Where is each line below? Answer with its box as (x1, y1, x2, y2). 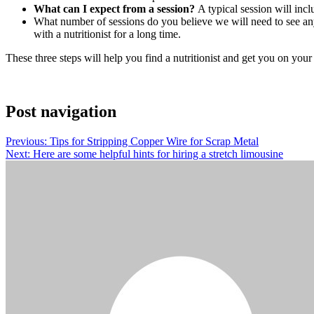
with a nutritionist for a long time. (34, 28, 181, 41)
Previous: (6, 135, 47, 148)
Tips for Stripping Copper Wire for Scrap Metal (50, 135, 259, 148)
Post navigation (6, 102, 116, 121)
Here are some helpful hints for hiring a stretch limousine (33, 148, 283, 161)
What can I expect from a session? (34, 3, 195, 15)
